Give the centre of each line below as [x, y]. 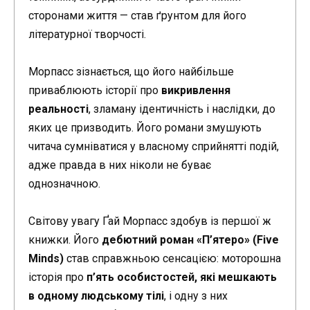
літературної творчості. [87, 34]
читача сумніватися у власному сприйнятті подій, [154, 146]
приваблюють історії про [95, 90]
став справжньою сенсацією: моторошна [172, 259]
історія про [57, 277]
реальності [58, 109]
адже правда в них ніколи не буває [120, 165]
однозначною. [64, 183]
